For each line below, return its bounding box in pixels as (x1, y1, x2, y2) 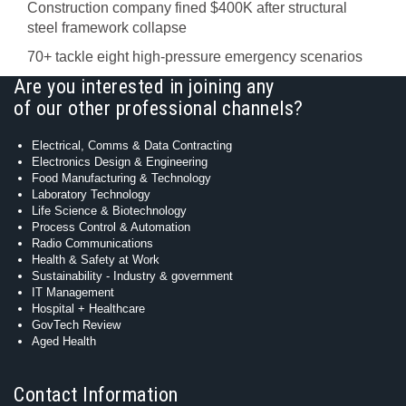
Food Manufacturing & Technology (32, 171, 211, 185)
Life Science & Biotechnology (32, 204, 187, 217)
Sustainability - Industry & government (32, 269, 233, 283)
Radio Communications (32, 237, 153, 250)
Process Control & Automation (32, 220, 190, 234)
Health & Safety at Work (32, 253, 159, 266)
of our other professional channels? (14, 97, 304, 120)
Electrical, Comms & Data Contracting (32, 139, 232, 152)
